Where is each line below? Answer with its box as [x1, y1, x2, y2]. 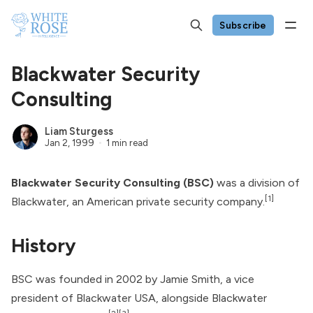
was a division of [214, 176, 300, 189]
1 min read [105, 136, 148, 148]
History [11, 234, 76, 257]
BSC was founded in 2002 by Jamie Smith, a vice [11, 272, 254, 286]
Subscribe [219, 19, 267, 31]
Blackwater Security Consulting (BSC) [11, 176, 214, 189]
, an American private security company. [66, 195, 265, 208]
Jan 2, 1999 [45, 136, 94, 148]
